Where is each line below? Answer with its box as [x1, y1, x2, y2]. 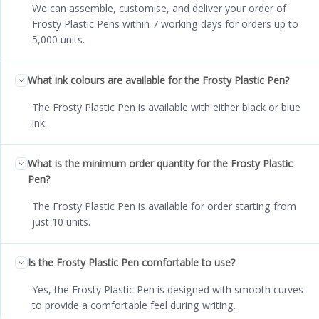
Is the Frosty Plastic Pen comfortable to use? [28, 255, 235, 269]
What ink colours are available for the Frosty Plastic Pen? [28, 73, 289, 87]
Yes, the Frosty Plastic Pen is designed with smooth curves [32, 282, 303, 296]
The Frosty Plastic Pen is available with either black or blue [32, 100, 300, 114]
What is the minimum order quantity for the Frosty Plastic [28, 156, 293, 170]
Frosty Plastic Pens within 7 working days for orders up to [32, 16, 298, 31]
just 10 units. [32, 214, 90, 229]
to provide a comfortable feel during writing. [32, 298, 236, 312]
